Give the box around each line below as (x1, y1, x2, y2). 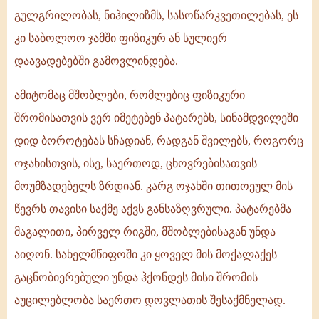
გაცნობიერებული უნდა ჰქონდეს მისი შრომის (14, 271, 258, 284)
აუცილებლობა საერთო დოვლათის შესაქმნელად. (14, 294, 286, 307)
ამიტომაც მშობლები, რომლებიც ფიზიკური (14, 89, 245, 102)
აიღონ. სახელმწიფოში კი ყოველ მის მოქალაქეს (14, 249, 277, 261)
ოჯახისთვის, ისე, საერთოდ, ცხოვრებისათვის (14, 157, 257, 170)
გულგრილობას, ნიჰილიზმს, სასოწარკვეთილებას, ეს (14, 9, 298, 22)
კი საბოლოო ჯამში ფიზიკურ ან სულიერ (14, 32, 227, 45)
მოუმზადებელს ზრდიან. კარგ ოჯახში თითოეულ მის (14, 180, 293, 193)
